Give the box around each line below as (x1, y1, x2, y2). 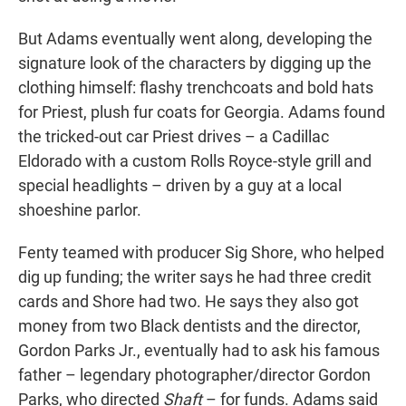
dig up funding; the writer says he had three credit (18, 267, 372, 287)
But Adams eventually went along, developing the (18, 29, 372, 49)
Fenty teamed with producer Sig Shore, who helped (18, 243, 384, 263)
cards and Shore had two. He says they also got (18, 292, 359, 312)
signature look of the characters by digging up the (18, 53, 372, 73)
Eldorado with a (18, 151, 129, 171)
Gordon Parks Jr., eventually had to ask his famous (18, 341, 380, 361)
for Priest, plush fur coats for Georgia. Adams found (18, 102, 385, 122)
